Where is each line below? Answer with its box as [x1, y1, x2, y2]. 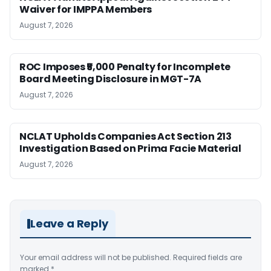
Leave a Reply [30, 216, 108, 232]
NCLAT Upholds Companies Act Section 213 [19, 129, 232, 144]
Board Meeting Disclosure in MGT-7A [19, 72, 202, 87]
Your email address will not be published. [20, 252, 171, 263]
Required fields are [173, 252, 242, 263]
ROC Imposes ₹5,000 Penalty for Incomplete [19, 60, 231, 74]
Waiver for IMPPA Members [19, 2, 152, 17]
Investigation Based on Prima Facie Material [19, 142, 241, 156]
